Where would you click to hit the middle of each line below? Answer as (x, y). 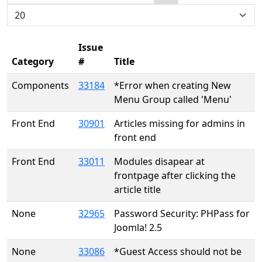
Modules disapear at (159, 161)
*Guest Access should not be (178, 251)
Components (40, 85)
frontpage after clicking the (175, 175)
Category (33, 61)
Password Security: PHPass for (182, 213)
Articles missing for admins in (180, 123)
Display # (27, 10)
